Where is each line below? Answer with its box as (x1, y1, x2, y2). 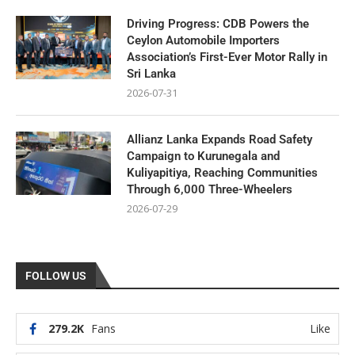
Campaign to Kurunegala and (127, 149, 280, 163)
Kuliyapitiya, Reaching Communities (127, 166, 318, 180)
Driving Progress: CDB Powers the (127, 17, 309, 31)
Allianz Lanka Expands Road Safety (127, 132, 312, 147)
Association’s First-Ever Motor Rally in (127, 50, 327, 64)
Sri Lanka (127, 67, 176, 81)
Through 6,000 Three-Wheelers (127, 182, 292, 197)
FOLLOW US (25, 269, 86, 282)
